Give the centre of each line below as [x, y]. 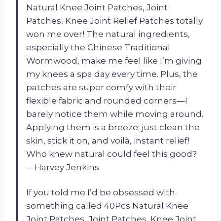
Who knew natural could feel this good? [111, 154]
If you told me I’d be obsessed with [101, 192]
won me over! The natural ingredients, [108, 34]
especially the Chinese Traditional [98, 47]
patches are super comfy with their [101, 87]
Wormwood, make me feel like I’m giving [114, 60]
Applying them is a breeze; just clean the [113, 127]
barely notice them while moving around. [115, 114]
